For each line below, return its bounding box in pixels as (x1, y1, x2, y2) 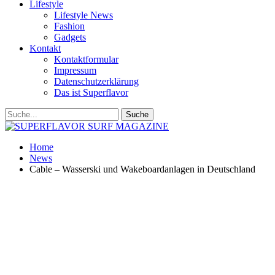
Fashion (54, 21, 85, 31)
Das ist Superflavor (54, 87, 128, 98)
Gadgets (54, 32, 86, 42)
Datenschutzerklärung (54, 76, 139, 87)
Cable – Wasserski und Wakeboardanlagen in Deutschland (29, 164, 255, 174)
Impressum (54, 65, 96, 76)
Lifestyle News (54, 10, 113, 20)
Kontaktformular (54, 54, 118, 64)
